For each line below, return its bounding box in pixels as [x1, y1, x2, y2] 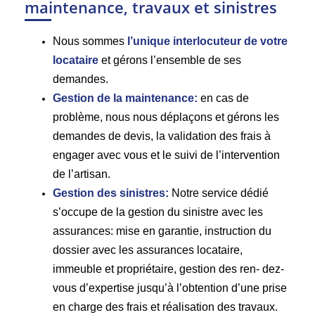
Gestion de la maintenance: [53, 91, 198, 104]
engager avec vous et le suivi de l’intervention [53, 148, 280, 161]
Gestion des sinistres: [53, 186, 172, 199]
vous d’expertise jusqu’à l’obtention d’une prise [53, 281, 287, 294]
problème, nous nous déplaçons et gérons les [53, 110, 279, 123]
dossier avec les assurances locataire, [53, 243, 243, 256]
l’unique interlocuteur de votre [127, 34, 288, 47]
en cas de [198, 91, 249, 104]
